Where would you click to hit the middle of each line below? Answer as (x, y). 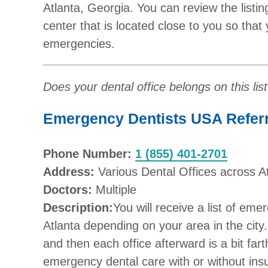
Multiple (114, 190)
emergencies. (79, 44)
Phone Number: (89, 154)
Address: (69, 172)
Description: (78, 208)
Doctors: (68, 190)
